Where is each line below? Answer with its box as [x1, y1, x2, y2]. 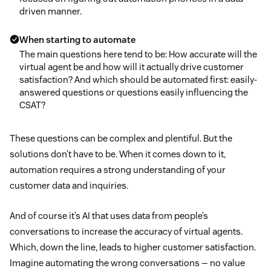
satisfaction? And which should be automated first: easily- [19, 74, 257, 86]
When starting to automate [19, 34, 135, 46]
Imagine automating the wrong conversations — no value [10, 257, 245, 269]
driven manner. [19, 5, 82, 18]
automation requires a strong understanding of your [10, 164, 226, 176]
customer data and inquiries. [10, 180, 128, 192]
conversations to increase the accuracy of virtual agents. [10, 226, 243, 238]
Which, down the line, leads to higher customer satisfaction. [10, 241, 256, 253]
